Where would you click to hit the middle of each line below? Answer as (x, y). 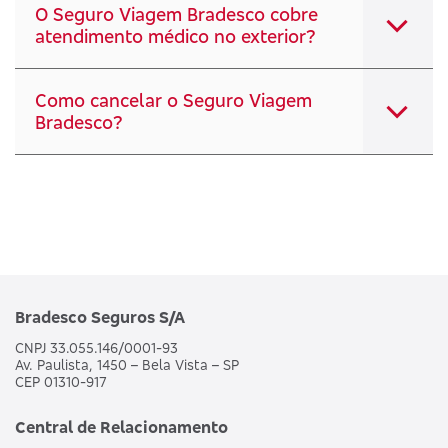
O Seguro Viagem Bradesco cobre (176, 14)
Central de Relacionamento (121, 427)
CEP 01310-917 (61, 381)
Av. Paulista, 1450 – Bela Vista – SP (127, 364)
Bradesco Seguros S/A (100, 317)
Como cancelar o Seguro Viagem (173, 100)
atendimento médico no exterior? (175, 36)
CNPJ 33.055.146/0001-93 (96, 347)
